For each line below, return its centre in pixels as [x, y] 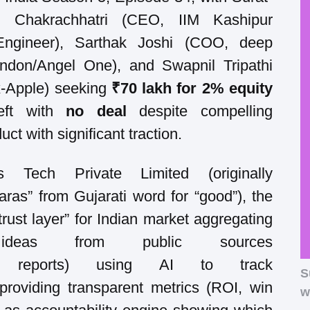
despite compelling [200, 111]
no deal [96, 111]
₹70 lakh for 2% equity [192, 88]
